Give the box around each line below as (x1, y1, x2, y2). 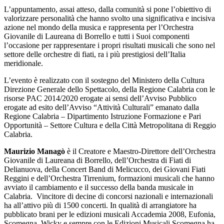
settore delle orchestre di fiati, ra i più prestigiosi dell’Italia (4, 49, 185, 58)
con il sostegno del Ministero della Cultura (71, 75, 204, 84)
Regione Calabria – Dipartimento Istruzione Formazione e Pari (4, 111, 201, 120)
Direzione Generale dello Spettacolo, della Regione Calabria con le (4, 84, 215, 93)
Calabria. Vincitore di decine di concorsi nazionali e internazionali (4, 191, 213, 200)
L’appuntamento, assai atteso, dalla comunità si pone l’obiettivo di (4, 4, 211, 13)
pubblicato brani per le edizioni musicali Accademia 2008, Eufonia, (4, 209, 215, 218)
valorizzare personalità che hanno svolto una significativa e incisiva (4, 13, 215, 22)
